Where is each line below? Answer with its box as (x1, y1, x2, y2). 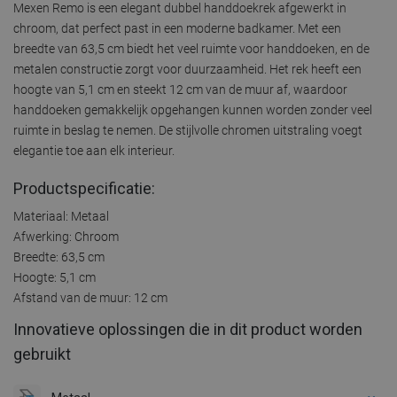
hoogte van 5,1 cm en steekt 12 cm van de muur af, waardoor (13, 82, 347, 97)
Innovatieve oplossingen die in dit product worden (13, 319, 362, 339)
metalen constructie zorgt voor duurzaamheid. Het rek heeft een (13, 61, 362, 76)
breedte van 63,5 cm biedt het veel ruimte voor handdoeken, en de (13, 41, 370, 56)
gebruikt (13, 344, 71, 363)
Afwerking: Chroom (13, 229, 119, 244)
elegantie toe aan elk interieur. (13, 143, 175, 158)
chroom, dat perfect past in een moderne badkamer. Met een (13, 20, 341, 35)
